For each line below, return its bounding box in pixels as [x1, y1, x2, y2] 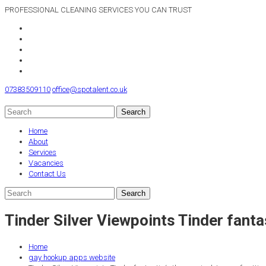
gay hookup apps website [28, 252, 115, 262]
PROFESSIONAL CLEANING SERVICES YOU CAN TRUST [5, 5, 192, 14]
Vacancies [28, 159, 64, 167]
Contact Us [28, 169, 66, 178]
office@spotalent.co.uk [52, 85, 127, 94]
